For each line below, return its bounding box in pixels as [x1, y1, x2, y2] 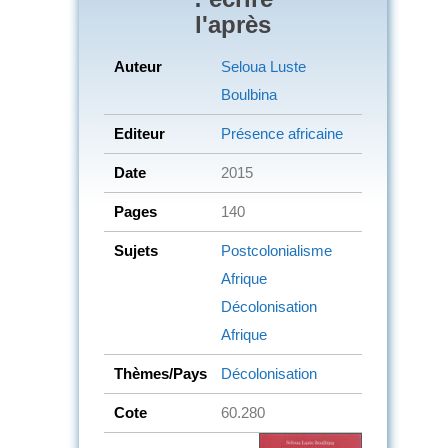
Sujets [114, 241, 158, 259]
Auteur [114, 57, 162, 75]
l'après [195, 10, 271, 38]
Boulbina [221, 85, 277, 103]
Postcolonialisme [221, 241, 332, 259]
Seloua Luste [221, 57, 306, 75]
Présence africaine [221, 124, 343, 142]
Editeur [114, 124, 165, 142]
